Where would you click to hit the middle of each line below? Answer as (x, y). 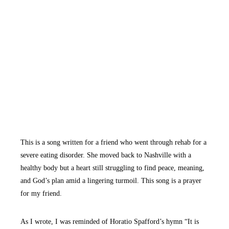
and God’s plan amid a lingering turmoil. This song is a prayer (111, 181)
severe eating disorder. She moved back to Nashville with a (106, 155)
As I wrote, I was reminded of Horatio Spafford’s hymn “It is (110, 222)
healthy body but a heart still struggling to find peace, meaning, (113, 168)
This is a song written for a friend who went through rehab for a (114, 143)
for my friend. (41, 194)
